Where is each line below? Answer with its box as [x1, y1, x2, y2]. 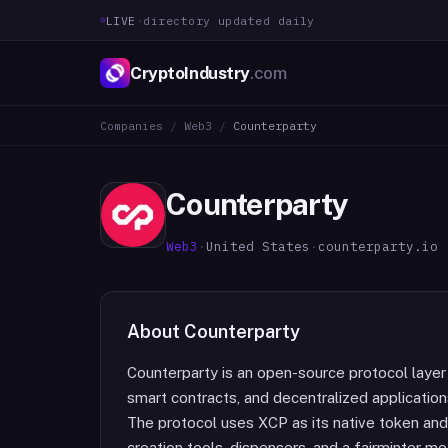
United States [206, 238, 310, 254]
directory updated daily [143, 12, 315, 28]
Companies [100, 118, 163, 133]
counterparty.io [318, 238, 438, 254]
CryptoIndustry [130, 62, 251, 83]
